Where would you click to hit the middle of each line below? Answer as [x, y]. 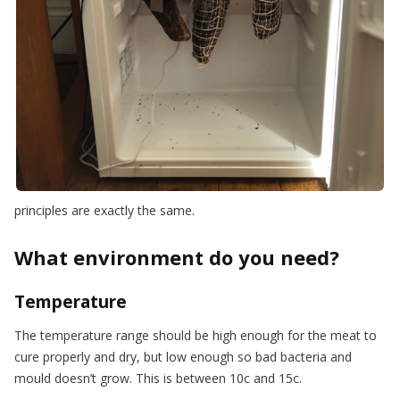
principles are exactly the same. [104, 210]
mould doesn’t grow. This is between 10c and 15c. [158, 378]
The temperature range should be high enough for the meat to [196, 335]
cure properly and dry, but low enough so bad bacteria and [183, 356]
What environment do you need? [177, 257]
